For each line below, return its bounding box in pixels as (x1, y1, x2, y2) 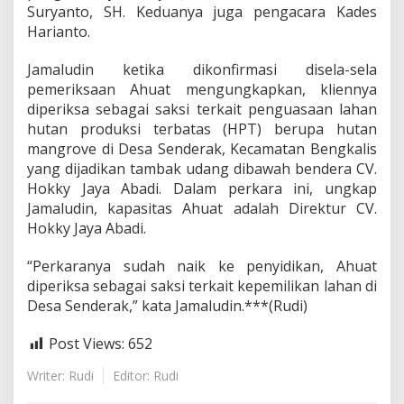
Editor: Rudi (113, 366, 179, 384)
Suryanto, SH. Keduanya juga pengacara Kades (27, 2, 377, 22)
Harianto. (27, 22, 90, 41)
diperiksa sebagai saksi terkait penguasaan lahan (27, 99, 377, 119)
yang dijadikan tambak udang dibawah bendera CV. (27, 159, 377, 179)
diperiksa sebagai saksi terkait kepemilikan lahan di (27, 276, 377, 296)
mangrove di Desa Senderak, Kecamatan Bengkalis (27, 139, 377, 159)
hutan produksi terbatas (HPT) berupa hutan (27, 119, 377, 139)
